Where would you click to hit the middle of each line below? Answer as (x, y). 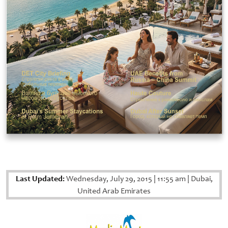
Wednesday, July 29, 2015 (109, 179)
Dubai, (201, 179)
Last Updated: (40, 179)
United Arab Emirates (114, 191)
